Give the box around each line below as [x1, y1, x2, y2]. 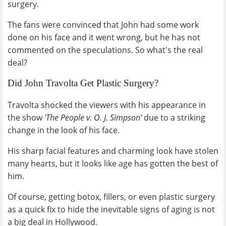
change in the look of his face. [8, 125, 120, 136]
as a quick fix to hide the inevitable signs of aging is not [8, 204, 215, 215]
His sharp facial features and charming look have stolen [8, 145, 218, 156]
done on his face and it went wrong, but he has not [8, 32, 200, 43]
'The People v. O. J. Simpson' [44, 112, 144, 123]
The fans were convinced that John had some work [8, 19, 199, 30]
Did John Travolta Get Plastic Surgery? [8, 78, 158, 88]
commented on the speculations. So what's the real [8, 44, 203, 55]
